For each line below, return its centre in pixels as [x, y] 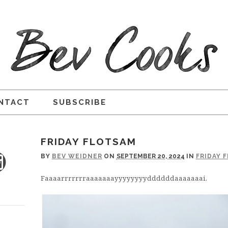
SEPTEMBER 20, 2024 [150, 156]
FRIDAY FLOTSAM [88, 141]
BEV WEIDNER [77, 156]
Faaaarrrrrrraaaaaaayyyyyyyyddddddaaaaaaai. [124, 178]
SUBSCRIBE [79, 102]
